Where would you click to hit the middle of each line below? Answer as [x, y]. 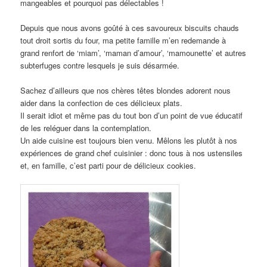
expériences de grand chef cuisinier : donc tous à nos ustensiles [132, 153]
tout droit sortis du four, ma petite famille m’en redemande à [123, 41]
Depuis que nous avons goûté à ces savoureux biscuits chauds [130, 28]
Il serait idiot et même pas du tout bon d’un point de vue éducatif [132, 116]
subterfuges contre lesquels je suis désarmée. [100, 66]
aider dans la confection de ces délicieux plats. [102, 103]
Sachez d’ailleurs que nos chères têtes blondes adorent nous [126, 91]
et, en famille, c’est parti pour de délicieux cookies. [108, 166]
